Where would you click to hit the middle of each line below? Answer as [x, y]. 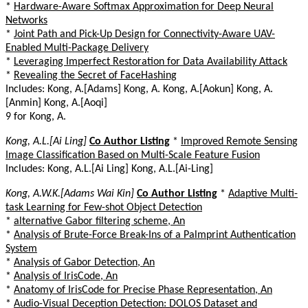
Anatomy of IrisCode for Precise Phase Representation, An [143, 290]
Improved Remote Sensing [239, 141]
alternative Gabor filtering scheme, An [99, 221]
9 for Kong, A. [36, 117]
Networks [26, 20]
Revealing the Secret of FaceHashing [95, 75]
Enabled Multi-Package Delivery [77, 48]
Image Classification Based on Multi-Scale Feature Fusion [133, 155]
